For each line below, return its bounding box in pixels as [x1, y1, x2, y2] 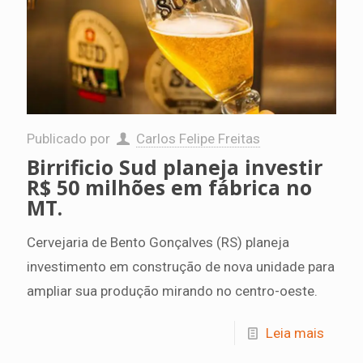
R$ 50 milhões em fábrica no [27, 173, 312, 201]
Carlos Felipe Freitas [135, 130, 260, 147]
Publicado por [27, 130, 113, 147]
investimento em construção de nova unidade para [27, 258, 335, 275]
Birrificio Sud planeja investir [27, 153, 322, 181]
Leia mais [266, 325, 324, 341]
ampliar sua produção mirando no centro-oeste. [27, 283, 318, 299]
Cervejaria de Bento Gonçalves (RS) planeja [27, 234, 289, 250]
